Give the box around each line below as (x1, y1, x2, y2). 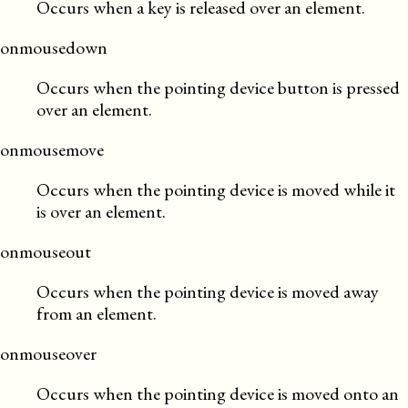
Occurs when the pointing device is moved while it (36, 178, 395, 201)
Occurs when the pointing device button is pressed (36, 76, 400, 99)
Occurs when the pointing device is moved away (36, 280, 379, 303)
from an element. (36, 301, 157, 325)
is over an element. (36, 199, 166, 223)
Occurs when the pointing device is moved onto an (36, 382, 399, 405)
